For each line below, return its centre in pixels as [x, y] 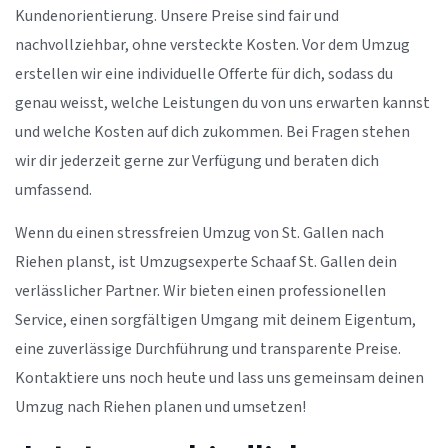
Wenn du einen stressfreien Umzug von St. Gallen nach [199, 234]
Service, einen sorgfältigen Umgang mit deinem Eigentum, [215, 321]
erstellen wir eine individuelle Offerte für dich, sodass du [204, 74]
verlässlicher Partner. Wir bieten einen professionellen [200, 292]
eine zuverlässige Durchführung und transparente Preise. [208, 350]
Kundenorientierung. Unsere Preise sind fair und [177, 16]
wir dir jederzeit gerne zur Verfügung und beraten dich [197, 161]
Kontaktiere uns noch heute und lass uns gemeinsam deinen [219, 379]
